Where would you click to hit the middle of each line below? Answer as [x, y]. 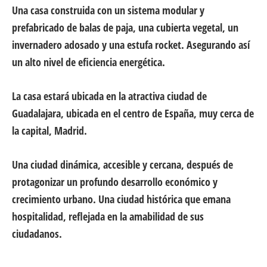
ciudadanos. [37, 234]
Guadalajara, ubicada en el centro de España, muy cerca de [133, 114]
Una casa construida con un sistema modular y [108, 10]
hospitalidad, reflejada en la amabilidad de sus [108, 217]
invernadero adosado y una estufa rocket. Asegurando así [131, 45]
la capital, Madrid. [49, 131]
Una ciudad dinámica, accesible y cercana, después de [122, 165]
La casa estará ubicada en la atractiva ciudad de [109, 96]
